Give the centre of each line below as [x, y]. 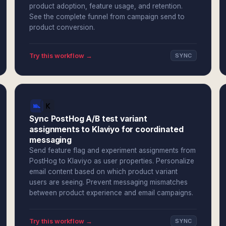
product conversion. [62, 27]
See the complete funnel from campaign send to [107, 17]
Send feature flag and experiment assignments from [113, 150]
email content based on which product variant [104, 172]
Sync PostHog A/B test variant [88, 119]
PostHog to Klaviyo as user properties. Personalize [112, 161]
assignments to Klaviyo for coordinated [106, 129]
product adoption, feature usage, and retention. [106, 6]
